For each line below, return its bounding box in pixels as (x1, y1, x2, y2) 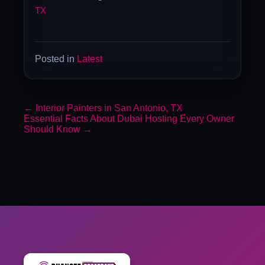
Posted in (35, 54, 77, 64)
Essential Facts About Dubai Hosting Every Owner (24, 114, 234, 124)
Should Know (24, 124, 83, 135)
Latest (77, 54, 103, 64)
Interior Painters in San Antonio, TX (33, 103, 183, 114)
